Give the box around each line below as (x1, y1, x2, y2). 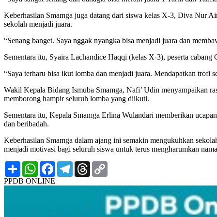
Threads (90, 161, 115, 170)
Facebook (55, 161, 85, 170)
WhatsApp (38, 161, 71, 170)
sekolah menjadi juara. (4, 20, 72, 29)
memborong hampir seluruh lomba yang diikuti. (4, 94, 149, 103)
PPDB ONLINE (4, 177, 55, 186)
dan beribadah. (4, 120, 49, 128)
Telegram (73, 161, 101, 170)
